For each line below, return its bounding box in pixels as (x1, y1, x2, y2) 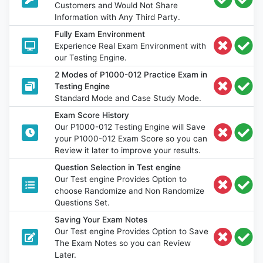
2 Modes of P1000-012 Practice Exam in (55, 69, 208, 79)
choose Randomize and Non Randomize (55, 186, 205, 195)
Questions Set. (55, 197, 110, 207)
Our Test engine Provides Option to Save (55, 226, 209, 236)
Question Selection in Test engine (55, 162, 181, 172)
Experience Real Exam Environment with (55, 41, 207, 50)
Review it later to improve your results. (55, 145, 201, 155)
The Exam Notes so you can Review (55, 238, 191, 248)
